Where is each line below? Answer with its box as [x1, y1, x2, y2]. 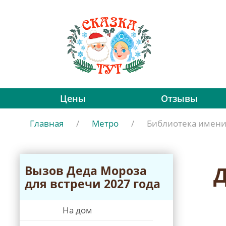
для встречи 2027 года [25, 176, 160, 192]
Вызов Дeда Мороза [25, 162, 147, 179]
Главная [30, 118, 64, 129]
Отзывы [161, 92, 198, 104]
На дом [63, 204, 92, 216]
